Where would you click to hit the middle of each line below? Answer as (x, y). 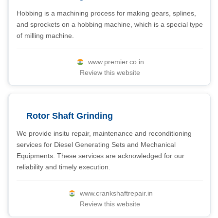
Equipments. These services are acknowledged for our (100, 156)
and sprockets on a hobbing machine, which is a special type (110, 24)
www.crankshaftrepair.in (116, 193)
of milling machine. (45, 36)
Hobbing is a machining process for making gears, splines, (106, 13)
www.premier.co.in (116, 62)
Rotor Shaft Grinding (70, 116)
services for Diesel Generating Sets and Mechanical (96, 145)
